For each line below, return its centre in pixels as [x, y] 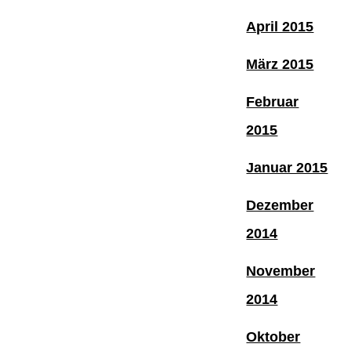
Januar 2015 [287, 167]
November [281, 271]
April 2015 [280, 26]
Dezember [280, 205]
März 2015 [280, 64]
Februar [273, 101]
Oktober [273, 337]
